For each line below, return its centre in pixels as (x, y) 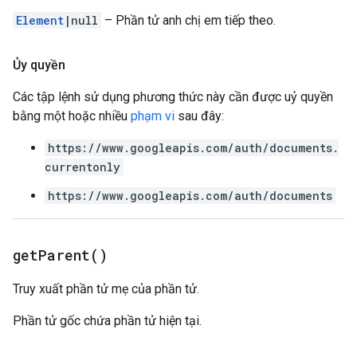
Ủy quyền (39, 65)
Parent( (69, 255)
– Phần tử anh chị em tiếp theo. (188, 20)
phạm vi (153, 116)
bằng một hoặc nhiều (72, 116)
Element (40, 20)
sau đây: (199, 116)
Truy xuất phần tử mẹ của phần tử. (106, 289)
